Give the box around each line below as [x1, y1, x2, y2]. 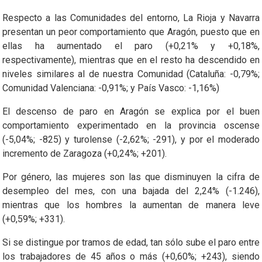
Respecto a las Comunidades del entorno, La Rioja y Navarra [2, 12, 260, 23]
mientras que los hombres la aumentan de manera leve [2, 199, 260, 211]
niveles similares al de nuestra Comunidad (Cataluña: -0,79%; [2, 68, 260, 80]
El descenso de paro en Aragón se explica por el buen [2, 105, 260, 117]
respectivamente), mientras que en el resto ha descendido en [2, 54, 260, 65]
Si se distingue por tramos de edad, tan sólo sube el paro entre [2, 236, 260, 248]
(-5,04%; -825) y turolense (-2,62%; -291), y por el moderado [2, 133, 260, 145]
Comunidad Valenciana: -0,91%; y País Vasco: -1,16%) [2, 82, 219, 94]
